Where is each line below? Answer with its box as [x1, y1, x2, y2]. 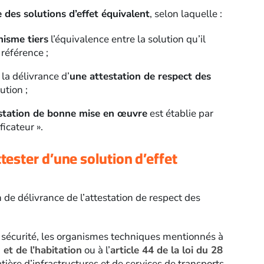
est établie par [147, 107, 213, 121]
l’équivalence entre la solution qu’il [48, 32, 206, 47]
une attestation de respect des [69, 70, 211, 84]
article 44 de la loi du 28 [110, 243, 223, 258]
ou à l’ [81, 243, 110, 258]
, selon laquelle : [149, 7, 222, 21]
